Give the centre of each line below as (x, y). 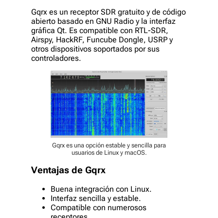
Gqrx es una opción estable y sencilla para (109, 145)
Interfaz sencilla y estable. (96, 198)
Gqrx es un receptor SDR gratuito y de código (109, 12)
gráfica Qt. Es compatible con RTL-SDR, (100, 30)
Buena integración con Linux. (101, 189)
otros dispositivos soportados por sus (95, 49)
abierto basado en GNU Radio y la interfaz (103, 21)
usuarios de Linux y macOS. (109, 153)
